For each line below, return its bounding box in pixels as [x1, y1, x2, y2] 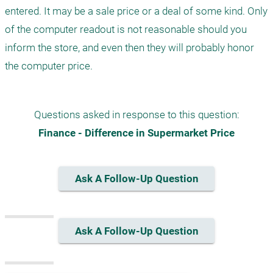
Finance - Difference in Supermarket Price [38, 127, 235, 139]
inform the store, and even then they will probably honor [5, 41, 254, 54]
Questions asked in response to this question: [34, 108, 239, 121]
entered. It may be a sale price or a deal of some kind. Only [5, 5, 268, 17]
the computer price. [5, 60, 93, 72]
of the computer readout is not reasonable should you [5, 23, 247, 35]
